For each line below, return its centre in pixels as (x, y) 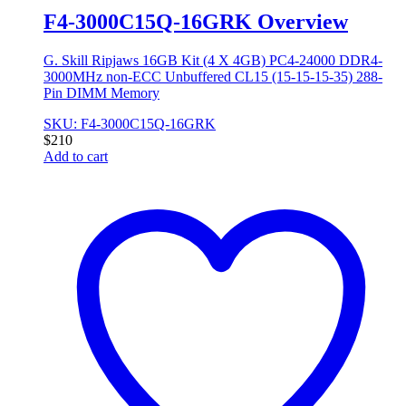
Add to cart (76, 156)
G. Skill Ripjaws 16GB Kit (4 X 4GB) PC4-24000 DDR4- (213, 60)
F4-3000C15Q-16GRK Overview (196, 21)
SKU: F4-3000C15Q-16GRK (130, 123)
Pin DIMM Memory (101, 92)
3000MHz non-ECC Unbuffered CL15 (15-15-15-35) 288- (213, 76)
